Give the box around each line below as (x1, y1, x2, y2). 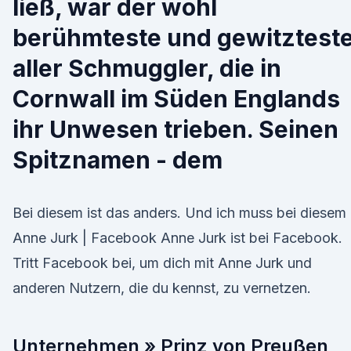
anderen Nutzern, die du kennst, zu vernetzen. (13, 280, 311, 296)
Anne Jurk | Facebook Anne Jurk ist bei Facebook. (13, 230, 342, 246)
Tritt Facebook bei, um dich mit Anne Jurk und (13, 255, 312, 271)
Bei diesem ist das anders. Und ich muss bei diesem (13, 204, 346, 221)
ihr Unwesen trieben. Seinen (13, 115, 338, 143)
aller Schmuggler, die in (13, 54, 281, 82)
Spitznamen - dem (13, 146, 223, 174)
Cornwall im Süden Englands (13, 85, 340, 113)
